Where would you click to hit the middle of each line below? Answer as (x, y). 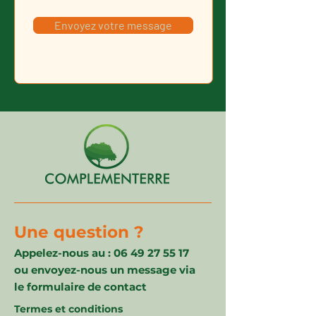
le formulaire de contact (80, 287)
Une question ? (79, 232)
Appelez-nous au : (64, 253)
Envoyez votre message (113, 25)
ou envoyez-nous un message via (105, 270)
